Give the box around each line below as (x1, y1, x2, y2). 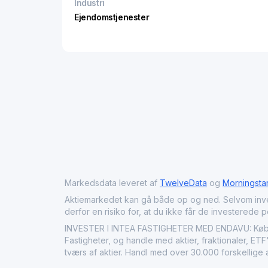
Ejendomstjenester (74, 12, 150, 22)
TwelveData (160, 177, 207, 188)
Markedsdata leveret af (65, 177, 160, 188)
